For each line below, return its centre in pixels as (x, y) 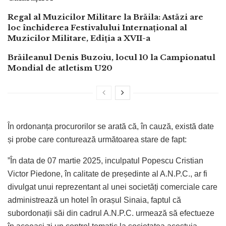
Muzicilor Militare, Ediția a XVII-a (79, 38)
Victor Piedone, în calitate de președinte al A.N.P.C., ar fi (107, 174)
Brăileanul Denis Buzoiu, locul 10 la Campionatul (111, 57)
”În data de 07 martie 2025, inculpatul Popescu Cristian (105, 160)
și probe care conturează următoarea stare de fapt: (97, 139)
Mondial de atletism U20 (60, 68)
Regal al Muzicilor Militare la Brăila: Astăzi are (105, 17)
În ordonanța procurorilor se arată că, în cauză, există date (111, 126)
